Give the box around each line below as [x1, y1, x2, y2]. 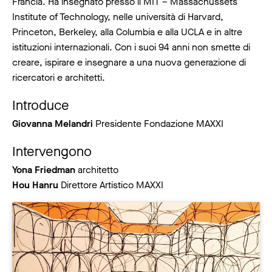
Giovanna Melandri [12, 117, 93, 130]
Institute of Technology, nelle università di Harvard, [12, 10, 223, 23]
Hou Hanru [12, 178, 58, 191]
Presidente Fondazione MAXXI [93, 117, 223, 130]
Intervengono [12, 142, 92, 160]
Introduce [12, 96, 69, 114]
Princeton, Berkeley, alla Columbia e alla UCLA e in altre [12, 25, 242, 38]
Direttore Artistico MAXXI [58, 178, 163, 191]
